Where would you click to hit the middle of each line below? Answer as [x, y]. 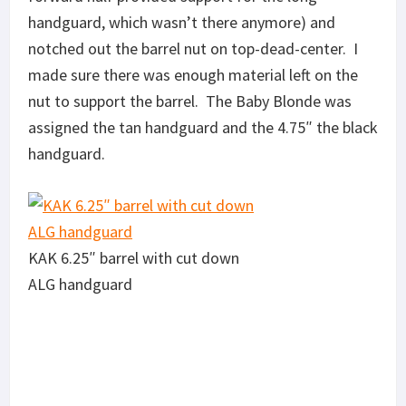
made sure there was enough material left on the [193, 74]
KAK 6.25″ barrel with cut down [134, 257]
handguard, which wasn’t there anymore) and [182, 22]
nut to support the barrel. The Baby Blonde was [190, 101]
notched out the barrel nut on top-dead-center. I [193, 48]
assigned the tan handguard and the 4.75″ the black [203, 127]
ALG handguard [80, 284]
